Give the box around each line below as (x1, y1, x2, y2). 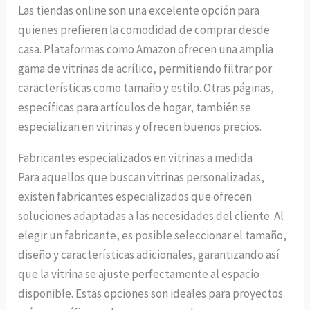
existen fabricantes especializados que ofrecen (18, 189, 253, 205)
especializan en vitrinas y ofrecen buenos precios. (18, 119, 262, 135)
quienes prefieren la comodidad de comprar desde (18, 22, 271, 38)
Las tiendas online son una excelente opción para (18, 3, 260, 19)
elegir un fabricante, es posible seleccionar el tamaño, (18, 228, 287, 244)
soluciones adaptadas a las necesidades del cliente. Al (18, 208, 284, 224)
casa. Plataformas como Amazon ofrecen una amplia (18, 42, 274, 57)
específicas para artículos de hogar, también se (18, 100, 252, 116)
